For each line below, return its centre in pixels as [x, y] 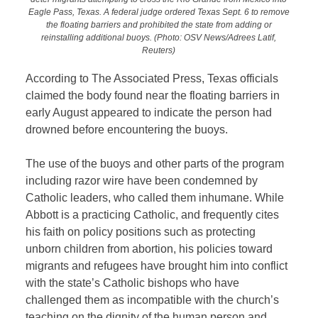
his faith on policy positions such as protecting [141, 232]
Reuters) [159, 50]
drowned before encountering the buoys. [127, 130]
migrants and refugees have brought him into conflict [157, 266]
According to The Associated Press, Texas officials [152, 79]
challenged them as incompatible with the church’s [153, 300]
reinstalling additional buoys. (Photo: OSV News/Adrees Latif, [159, 37]
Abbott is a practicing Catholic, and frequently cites [153, 215]
